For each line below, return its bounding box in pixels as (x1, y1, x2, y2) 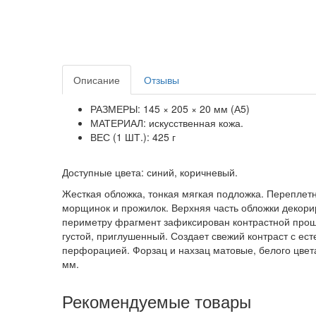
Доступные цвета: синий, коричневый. (62, 165, 238, 180)
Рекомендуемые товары (62, 288, 251, 314)
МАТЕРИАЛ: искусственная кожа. (90, 116, 243, 130)
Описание (73, 73, 120, 87)
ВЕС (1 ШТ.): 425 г (90, 130, 176, 145)
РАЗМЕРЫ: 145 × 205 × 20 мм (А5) (90, 102, 250, 116)
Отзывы (144, 73, 179, 87)
